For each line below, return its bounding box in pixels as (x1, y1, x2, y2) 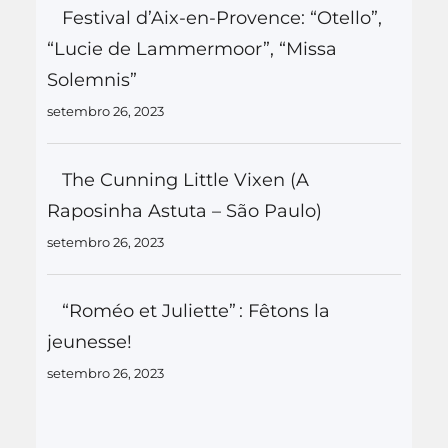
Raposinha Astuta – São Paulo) (46, 199, 322, 222)
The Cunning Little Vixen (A (61, 168, 309, 191)
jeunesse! (46, 330, 137, 353)
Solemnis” (46, 68, 137, 91)
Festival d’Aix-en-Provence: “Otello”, (61, 6, 382, 29)
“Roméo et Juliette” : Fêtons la (61, 299, 330, 322)
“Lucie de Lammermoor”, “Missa (46, 37, 337, 60)
